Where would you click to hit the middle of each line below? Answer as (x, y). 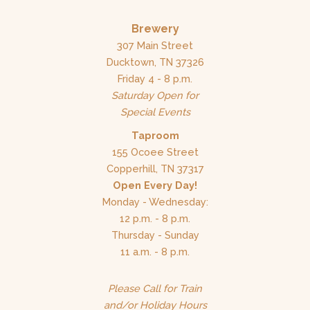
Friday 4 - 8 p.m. (155, 78)
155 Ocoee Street (155, 152)
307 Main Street (155, 45)
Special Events (155, 111)
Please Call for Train (155, 289)
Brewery (155, 28)
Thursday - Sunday (155, 235)
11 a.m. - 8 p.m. (155, 251)
